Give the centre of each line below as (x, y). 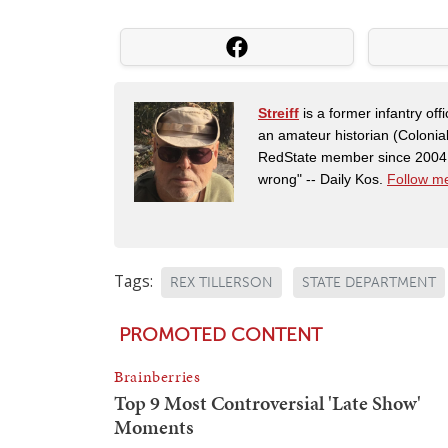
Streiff (278, 112)
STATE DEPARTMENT (369, 282)
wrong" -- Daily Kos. (322, 178)
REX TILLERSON (221, 282)
